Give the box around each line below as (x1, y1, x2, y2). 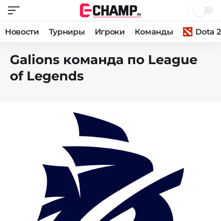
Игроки (94, 27, 125, 37)
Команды (134, 27, 173, 37)
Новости (5, 27, 39, 37)
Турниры (48, 27, 85, 37)
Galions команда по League (10, 52, 197, 68)
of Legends (10, 68, 84, 84)
